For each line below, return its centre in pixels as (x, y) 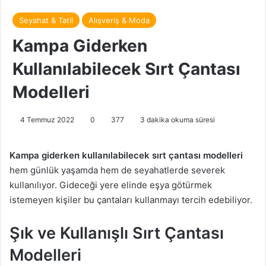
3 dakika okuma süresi (177, 119)
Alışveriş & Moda (119, 20)
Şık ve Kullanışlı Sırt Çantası (117, 233)
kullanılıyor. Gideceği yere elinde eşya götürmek (111, 185)
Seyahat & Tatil (46, 20)
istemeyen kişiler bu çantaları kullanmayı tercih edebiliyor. (131, 199)
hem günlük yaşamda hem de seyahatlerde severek (117, 170)
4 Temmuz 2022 (47, 119)
